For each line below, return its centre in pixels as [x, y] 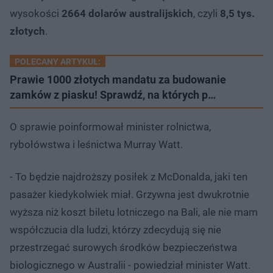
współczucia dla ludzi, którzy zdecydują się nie [115, 229]
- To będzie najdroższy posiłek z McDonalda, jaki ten [129, 176]
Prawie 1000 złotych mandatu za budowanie [118, 79]
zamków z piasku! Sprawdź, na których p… [113, 94]
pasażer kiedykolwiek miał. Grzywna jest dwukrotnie [129, 194]
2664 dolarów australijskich [127, 13]
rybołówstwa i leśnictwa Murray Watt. [97, 144]
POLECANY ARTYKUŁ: [58, 61]
